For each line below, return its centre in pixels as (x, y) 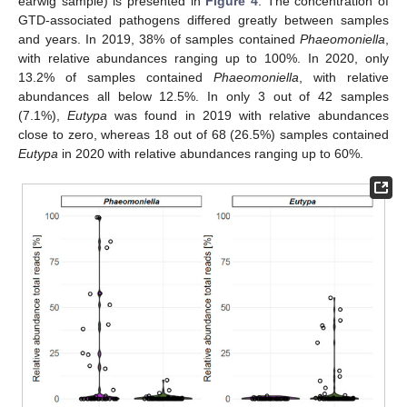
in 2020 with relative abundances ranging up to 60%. (211, 153)
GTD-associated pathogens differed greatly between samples (203, 20)
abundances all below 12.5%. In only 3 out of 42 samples (203, 96)
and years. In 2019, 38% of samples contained (159, 39)
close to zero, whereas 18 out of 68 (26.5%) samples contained (203, 134)
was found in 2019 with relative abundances (248, 115)
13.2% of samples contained (116, 77)
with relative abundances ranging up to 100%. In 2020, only (203, 58)
